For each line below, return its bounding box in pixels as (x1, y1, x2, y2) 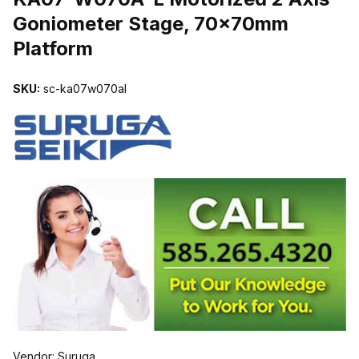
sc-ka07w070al (40, 81, 127, 95)
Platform (13, 36, 93, 60)
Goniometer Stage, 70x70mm (13, 11, 288, 35)
